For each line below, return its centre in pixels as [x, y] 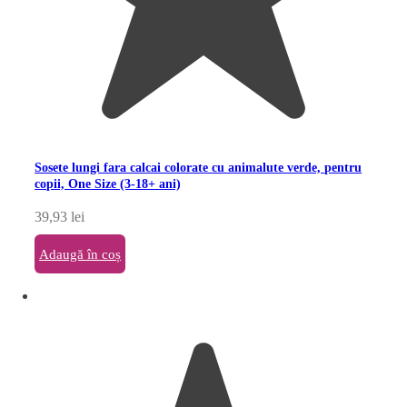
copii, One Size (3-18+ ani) [108, 183]
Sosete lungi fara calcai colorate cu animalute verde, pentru [199, 167]
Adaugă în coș [80, 254]
